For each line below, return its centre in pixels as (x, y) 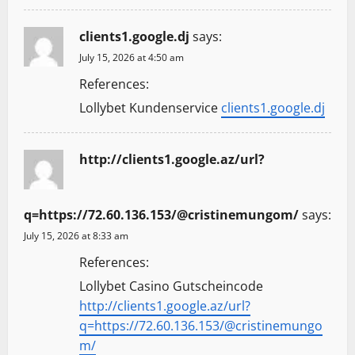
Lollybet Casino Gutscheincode (171, 286)
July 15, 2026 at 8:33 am (76, 236)
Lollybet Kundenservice (150, 108)
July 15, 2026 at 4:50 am (132, 58)
